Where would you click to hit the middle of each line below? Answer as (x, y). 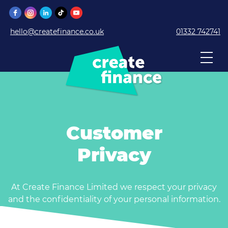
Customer (114, 133)
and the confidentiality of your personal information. (114, 199)
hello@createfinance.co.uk (57, 32)
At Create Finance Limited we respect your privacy (114, 187)
